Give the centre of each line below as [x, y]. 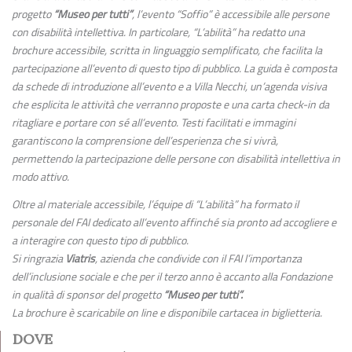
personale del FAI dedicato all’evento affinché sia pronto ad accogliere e [174, 222]
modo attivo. [40, 176]
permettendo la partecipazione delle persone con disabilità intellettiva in [176, 158]
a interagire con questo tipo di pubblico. [100, 240]
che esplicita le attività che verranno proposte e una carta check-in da [170, 104]
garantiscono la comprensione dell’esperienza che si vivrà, [145, 140]
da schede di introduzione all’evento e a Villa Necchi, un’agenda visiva [169, 86]
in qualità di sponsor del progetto [88, 294]
